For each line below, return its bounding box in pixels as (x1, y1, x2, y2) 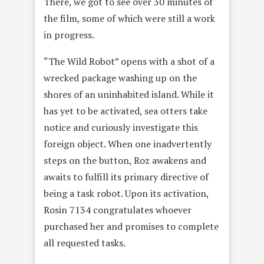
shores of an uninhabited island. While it (44, 88, 214, 101)
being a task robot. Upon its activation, (44, 187, 209, 200)
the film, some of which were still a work (44, 12, 215, 25)
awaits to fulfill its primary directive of (44, 170, 209, 184)
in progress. (44, 28, 94, 42)
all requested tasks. (44, 236, 126, 250)
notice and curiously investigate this (44, 121, 198, 134)
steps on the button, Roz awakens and (44, 154, 206, 167)
